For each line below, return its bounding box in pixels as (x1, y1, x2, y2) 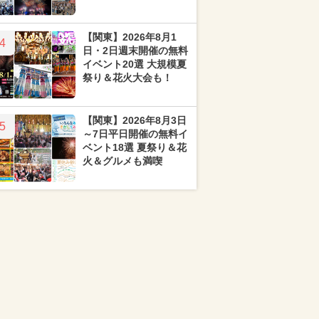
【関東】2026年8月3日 (83, 115, 187, 126)
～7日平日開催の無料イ (83, 128, 188, 140)
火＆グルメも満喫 (83, 155, 162, 167)
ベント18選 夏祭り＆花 (83, 142, 187, 153)
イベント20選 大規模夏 (83, 58, 187, 70)
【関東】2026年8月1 (83, 31, 177, 43)
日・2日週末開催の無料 (83, 45, 188, 56)
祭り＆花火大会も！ (83, 72, 172, 83)
